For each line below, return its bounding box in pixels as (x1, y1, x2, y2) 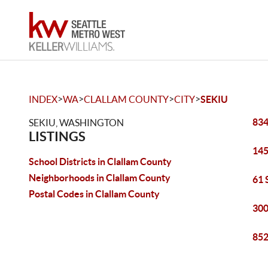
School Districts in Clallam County (29, 156, 172, 167)
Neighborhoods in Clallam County (29, 172, 170, 183)
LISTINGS (29, 129, 86, 144)
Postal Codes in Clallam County (29, 188, 160, 199)
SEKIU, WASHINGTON (29, 117, 124, 128)
